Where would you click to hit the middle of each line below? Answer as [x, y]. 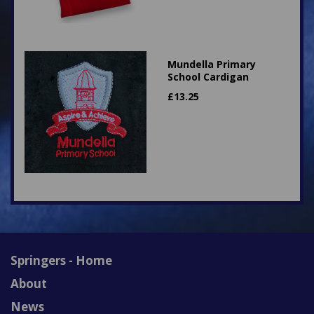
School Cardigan [208, 77]
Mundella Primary [212, 64]
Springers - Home [61, 260]
